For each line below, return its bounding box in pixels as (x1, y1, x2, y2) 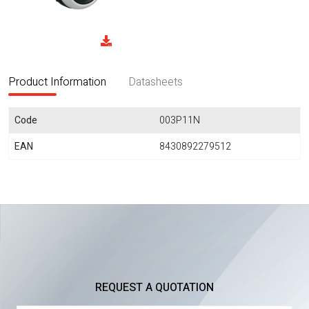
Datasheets (128, 74, 183, 90)
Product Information (8, 74, 106, 90)
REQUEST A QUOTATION (95, 279, 214, 296)
